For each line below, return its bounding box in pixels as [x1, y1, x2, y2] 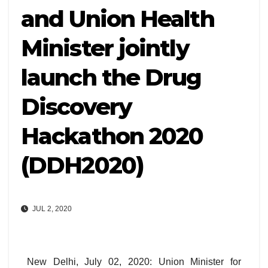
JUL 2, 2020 [31, 205, 72, 214]
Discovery [21, 93, 132, 121]
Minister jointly [21, 34, 189, 62]
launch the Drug [21, 63, 202, 92]
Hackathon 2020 [21, 122, 203, 150]
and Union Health [21, 5, 214, 33]
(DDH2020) [21, 151, 144, 179]
